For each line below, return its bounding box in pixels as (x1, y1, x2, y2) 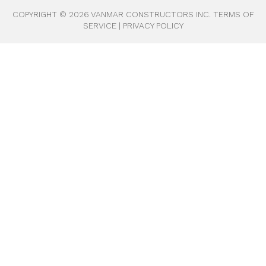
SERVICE (83, 20, 116, 30)
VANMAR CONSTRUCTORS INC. (88, 9, 211, 19)
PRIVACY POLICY (122, 20, 183, 30)
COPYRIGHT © (12, 9, 69, 19)
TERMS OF (213, 9, 254, 19)
